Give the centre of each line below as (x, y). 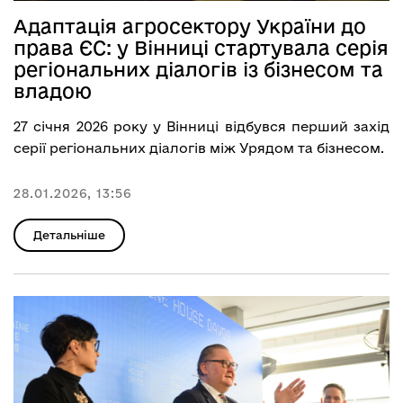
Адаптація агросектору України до (190, 26)
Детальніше (69, 234)
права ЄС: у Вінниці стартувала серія (201, 47)
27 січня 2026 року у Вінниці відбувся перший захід (201, 126)
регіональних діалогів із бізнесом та (198, 69)
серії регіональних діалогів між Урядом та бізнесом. (201, 148)
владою (53, 90)
